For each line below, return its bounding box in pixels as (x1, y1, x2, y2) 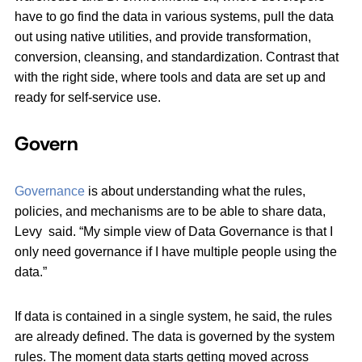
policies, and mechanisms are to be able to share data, (15, 204, 326, 219)
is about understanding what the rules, (85, 184, 305, 199)
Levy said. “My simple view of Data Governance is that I (15, 225, 333, 239)
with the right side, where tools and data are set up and (15, 70, 326, 85)
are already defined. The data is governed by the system (15, 330, 335, 344)
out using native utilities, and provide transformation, (15, 30, 311, 44)
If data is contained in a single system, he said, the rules (15, 309, 332, 324)
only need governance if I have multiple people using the (15, 245, 337, 259)
